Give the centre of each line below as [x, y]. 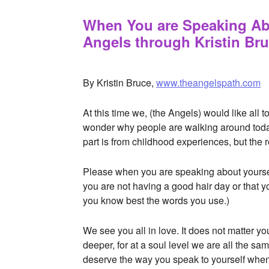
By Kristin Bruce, [119, 83]
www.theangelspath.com [208, 83]
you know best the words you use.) [159, 200]
